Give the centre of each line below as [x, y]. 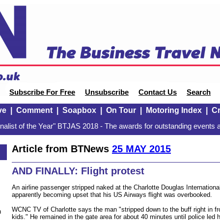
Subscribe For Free [42, 92]
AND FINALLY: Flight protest [78, 171]
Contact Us [158, 92]
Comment [34, 110]
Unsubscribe [107, 92]
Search [199, 92]
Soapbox [79, 110]
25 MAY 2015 [141, 149]
